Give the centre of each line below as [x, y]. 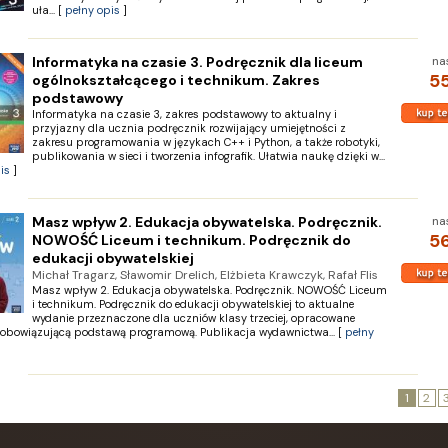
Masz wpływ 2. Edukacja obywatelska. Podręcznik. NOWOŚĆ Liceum [209, 290]
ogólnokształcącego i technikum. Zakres [175, 80]
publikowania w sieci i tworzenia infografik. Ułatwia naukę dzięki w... [208, 156]
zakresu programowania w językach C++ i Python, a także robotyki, [205, 142]
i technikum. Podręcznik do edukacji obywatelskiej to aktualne [192, 304]
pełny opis [92, 10]
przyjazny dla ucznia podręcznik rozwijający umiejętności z [188, 128]
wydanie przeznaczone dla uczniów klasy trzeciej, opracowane [193, 318]
